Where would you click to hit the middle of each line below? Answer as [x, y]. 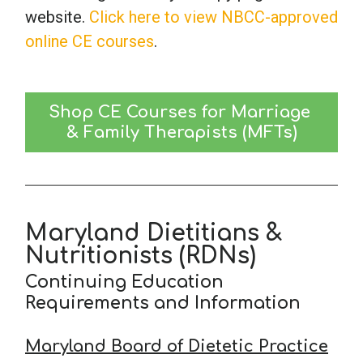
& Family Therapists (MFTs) [181, 132]
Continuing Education [124, 282]
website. [57, 17]
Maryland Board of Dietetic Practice [177, 346]
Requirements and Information [163, 303]
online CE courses [90, 41]
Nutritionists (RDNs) [141, 256]
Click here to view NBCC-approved [214, 17]
